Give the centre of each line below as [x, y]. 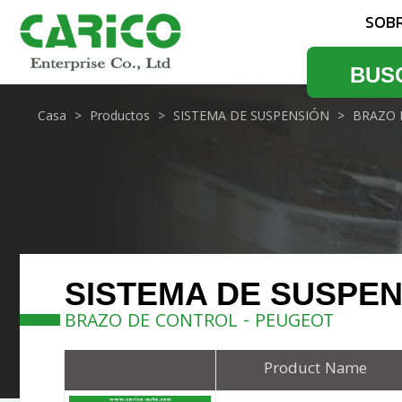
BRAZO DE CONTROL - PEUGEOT [199, 323]
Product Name [315, 370]
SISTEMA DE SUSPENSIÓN [251, 117]
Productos [120, 117]
